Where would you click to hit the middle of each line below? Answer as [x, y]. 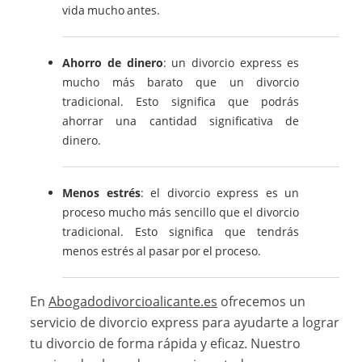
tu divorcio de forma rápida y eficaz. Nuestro [166, 343]
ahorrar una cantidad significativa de [181, 120]
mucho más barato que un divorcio [181, 82]
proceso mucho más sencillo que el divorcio [181, 212]
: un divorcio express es [231, 62]
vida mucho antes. [112, 10]
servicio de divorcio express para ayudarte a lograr [185, 322]
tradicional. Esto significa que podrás [181, 101]
